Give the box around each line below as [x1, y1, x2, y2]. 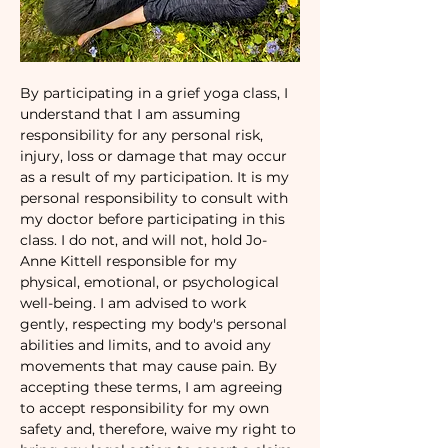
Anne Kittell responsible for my [20, 252, 241, 271]
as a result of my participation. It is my [20, 168, 293, 187]
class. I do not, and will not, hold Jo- [20, 231, 267, 250]
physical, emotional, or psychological [20, 273, 283, 292]
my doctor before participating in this [20, 210, 289, 229]
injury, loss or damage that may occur [20, 147, 291, 166]
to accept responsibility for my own [20, 399, 273, 418]
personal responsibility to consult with [20, 189, 292, 208]
